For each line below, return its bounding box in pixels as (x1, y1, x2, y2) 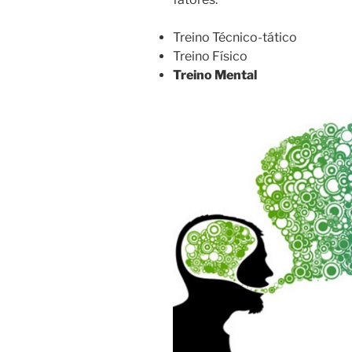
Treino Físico (173, 49, 247, 64)
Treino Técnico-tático (173, 30, 297, 46)
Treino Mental (173, 68, 257, 83)
